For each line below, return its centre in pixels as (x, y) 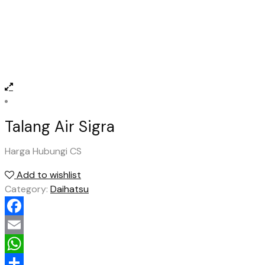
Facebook (26, 224)
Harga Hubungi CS (43, 151)
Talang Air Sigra (60, 126)
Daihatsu (70, 189)
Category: (28, 189)
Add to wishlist (49, 174)
